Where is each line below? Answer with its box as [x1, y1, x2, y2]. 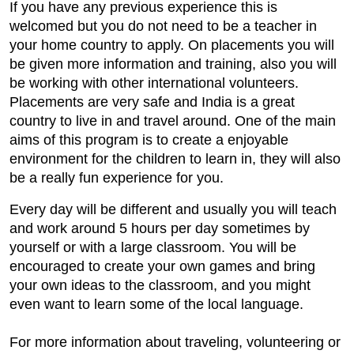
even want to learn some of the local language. [9, 296, 303, 312]
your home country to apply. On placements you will [9, 37, 334, 53]
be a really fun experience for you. [9, 170, 224, 186]
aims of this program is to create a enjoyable [9, 132, 288, 148]
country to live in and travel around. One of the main [9, 113, 336, 129]
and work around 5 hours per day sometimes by [9, 220, 310, 236]
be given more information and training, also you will [9, 56, 337, 72]
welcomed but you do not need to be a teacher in [9, 18, 317, 34]
